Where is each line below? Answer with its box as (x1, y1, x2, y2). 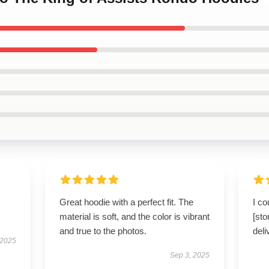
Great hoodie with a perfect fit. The (59, 197, 193, 207)
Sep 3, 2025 (170, 251, 210, 259)
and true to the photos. (59, 226, 147, 236)
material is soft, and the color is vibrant (59, 211, 210, 222)
